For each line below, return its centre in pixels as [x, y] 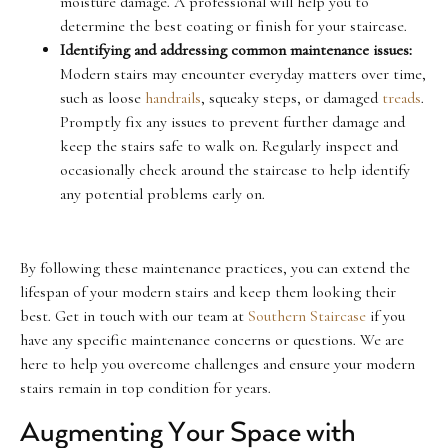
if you [385, 315]
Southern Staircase [307, 315]
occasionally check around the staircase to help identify [235, 169]
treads [401, 97]
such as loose [102, 97]
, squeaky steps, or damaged [291, 97]
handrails [173, 97]
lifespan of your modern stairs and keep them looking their [208, 291]
